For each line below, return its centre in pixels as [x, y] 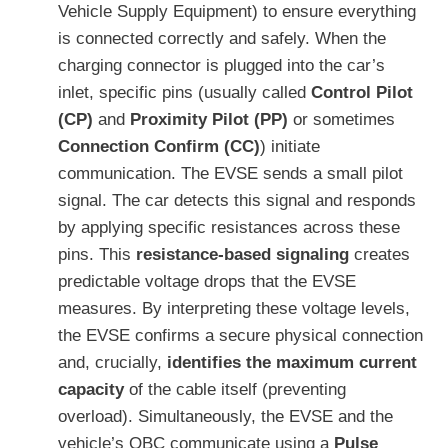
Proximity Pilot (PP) [209, 120]
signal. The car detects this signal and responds [237, 201]
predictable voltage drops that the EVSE [207, 282]
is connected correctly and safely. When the [222, 39]
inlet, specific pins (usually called [184, 93]
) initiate [290, 147]
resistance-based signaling [242, 255]
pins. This [97, 255]
